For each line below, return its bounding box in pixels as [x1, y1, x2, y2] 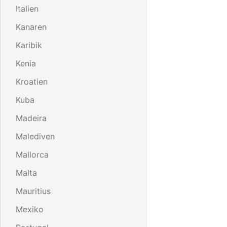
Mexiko [16, 204, 44, 214]
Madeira [16, 112, 47, 123]
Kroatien [16, 76, 48, 87]
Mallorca [16, 149, 49, 160]
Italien [16, 3, 39, 14]
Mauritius [16, 185, 51, 196]
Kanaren [16, 21, 47, 32]
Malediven [16, 131, 55, 141]
